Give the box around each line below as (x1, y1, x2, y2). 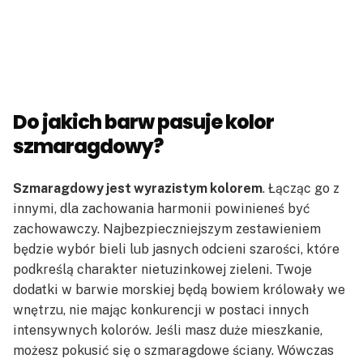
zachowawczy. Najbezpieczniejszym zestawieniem (13, 220, 321, 237)
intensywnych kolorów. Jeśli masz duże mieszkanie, (13, 322, 322, 338)
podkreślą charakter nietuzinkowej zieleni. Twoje (13, 261, 312, 277)
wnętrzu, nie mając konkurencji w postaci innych (13, 301, 309, 318)
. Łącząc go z (263, 180, 340, 196)
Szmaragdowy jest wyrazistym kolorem (13, 180, 263, 196)
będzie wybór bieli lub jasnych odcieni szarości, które (13, 241, 340, 257)
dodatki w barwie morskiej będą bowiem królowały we (13, 281, 345, 297)
